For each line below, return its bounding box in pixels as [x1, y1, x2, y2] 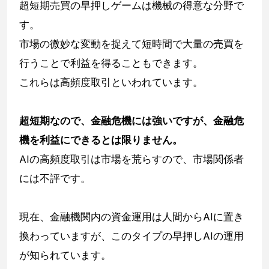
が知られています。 [19, 249, 111, 262]
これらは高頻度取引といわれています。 [19, 76, 203, 89]
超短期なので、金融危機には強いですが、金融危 [19, 115, 244, 127]
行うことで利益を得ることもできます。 [19, 57, 203, 70]
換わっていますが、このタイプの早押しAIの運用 [19, 230, 244, 243]
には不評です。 [19, 172, 91, 185]
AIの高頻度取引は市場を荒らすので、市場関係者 [19, 153, 244, 166]
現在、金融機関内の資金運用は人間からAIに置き [19, 211, 244, 223]
